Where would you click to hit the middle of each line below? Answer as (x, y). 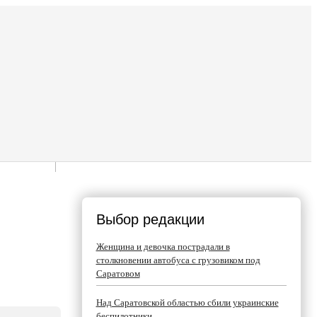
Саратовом (118, 273)
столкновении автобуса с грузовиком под (178, 260)
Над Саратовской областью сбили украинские (187, 302)
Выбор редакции (150, 219)
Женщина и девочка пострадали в (163, 247)
